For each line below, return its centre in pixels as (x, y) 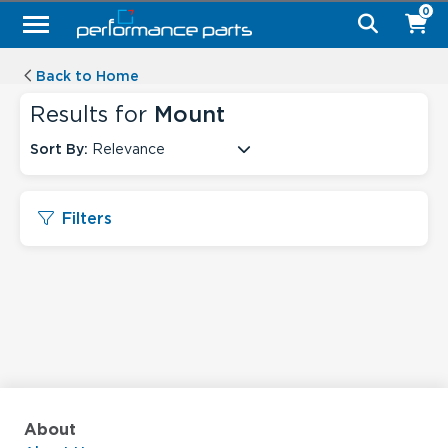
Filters (87, 218)
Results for (92, 114)
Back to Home (87, 76)
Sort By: (59, 149)
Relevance (128, 149)
